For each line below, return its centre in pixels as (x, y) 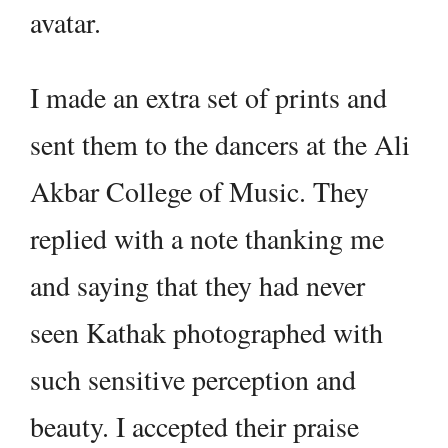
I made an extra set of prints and (208, 97)
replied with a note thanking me (207, 238)
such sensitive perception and (193, 379)
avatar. (65, 22)
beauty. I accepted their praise (194, 426)
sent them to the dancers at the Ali (220, 144)
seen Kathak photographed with (206, 332)
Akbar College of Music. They (199, 191)
